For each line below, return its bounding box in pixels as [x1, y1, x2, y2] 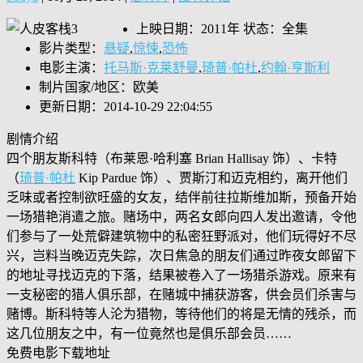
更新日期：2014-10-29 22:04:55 [39, 99, 212, 113]
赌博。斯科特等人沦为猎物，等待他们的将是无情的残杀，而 [6, 306, 357, 321]
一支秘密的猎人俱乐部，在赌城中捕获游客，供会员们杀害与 [6, 287, 357, 301]
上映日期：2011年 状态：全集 [136, 21, 308, 36]
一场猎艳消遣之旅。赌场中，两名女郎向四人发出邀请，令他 [6, 209, 357, 224]
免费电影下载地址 [6, 345, 110, 360]
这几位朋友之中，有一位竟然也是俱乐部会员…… [6, 326, 292, 340]
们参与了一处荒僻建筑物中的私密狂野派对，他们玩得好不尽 [6, 228, 357, 243]
